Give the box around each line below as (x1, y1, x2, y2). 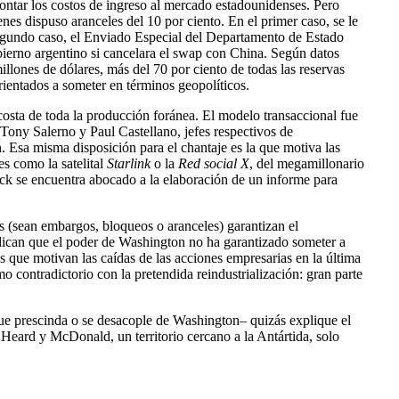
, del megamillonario (249, 156, 364, 172)
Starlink (107, 156, 151, 172)
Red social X (178, 156, 249, 172)
